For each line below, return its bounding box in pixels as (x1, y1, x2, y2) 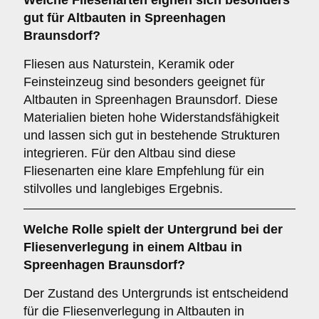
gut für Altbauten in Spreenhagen (23, 11, 226, 25)
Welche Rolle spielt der (23, 222, 167, 236)
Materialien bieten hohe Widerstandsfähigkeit (23, 110, 279, 125)
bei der (237, 222, 283, 236)
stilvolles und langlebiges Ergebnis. (23, 182, 223, 196)
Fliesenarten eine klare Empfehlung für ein (23, 164, 264, 178)
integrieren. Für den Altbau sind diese (23, 146, 236, 160)
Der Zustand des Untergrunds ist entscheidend (23, 286, 288, 300)
